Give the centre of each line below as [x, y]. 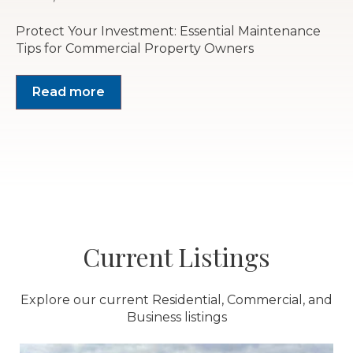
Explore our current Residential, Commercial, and [176, 300]
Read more [69, 91]
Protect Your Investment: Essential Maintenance [168, 31]
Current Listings [176, 256]
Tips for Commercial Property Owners [135, 48]
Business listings [176, 318]
